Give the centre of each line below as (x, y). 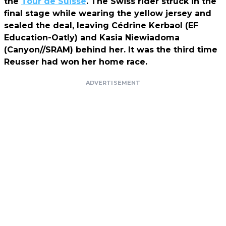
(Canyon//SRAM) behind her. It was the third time (111, 50)
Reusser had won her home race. (76, 62)
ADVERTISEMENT (113, 83)
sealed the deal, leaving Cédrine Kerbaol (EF (101, 26)
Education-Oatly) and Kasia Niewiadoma (92, 38)
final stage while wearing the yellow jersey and (108, 14)
